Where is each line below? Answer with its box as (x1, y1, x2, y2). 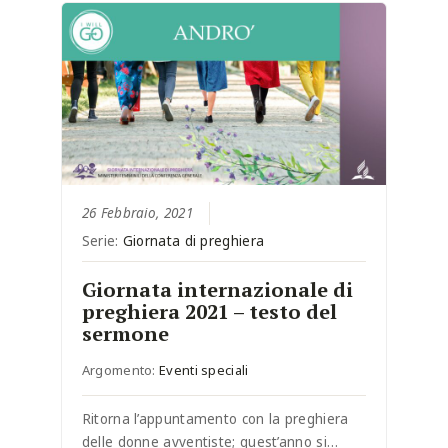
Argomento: (81, 361, 160, 380)
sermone (81, 320, 169, 348)
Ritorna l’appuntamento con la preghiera (81, 410, 349, 429)
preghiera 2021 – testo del (81, 298, 337, 326)
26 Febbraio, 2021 (81, 204, 193, 223)
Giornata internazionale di (81, 276, 353, 304)
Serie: (81, 232, 123, 251)
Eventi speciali (159, 361, 249, 380)
